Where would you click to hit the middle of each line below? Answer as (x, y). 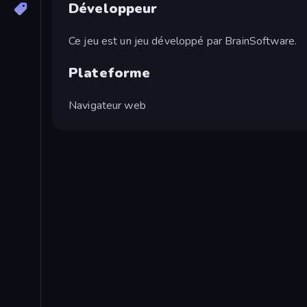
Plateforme (110, 73)
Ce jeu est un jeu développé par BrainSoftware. (183, 41)
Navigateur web (107, 105)
